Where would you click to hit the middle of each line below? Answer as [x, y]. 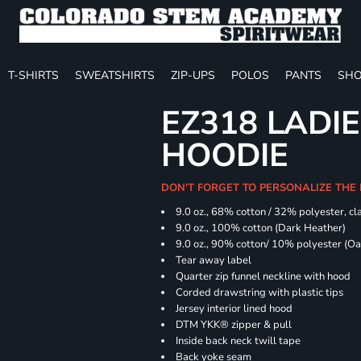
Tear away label [214, 260]
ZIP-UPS [193, 75]
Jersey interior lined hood [234, 309]
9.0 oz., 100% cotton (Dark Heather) [261, 228]
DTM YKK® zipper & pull [234, 325]
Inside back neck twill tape [239, 341]
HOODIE [225, 156]
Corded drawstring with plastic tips [260, 293]
